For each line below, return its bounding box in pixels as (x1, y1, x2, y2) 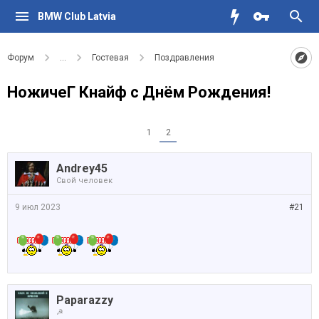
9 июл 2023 (15, 202, 61, 212)
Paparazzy (56, 293, 113, 307)
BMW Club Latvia (37, 11, 116, 22)
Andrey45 (56, 162, 108, 175)
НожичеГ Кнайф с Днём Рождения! (7, 83, 271, 101)
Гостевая (92, 53, 129, 63)
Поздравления (155, 53, 214, 63)
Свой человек (56, 176, 113, 185)
